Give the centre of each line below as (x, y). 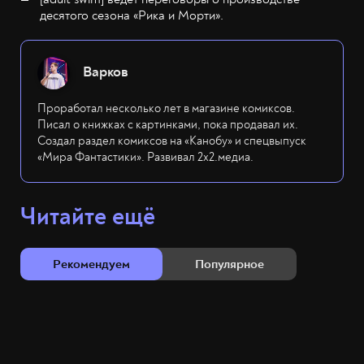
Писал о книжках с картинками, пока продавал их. (168, 125)
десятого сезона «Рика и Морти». (132, 16)
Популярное (230, 264)
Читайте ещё (88, 217)
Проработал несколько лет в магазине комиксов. (166, 109)
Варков (106, 72)
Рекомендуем (91, 264)
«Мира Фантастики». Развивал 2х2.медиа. (145, 158)
